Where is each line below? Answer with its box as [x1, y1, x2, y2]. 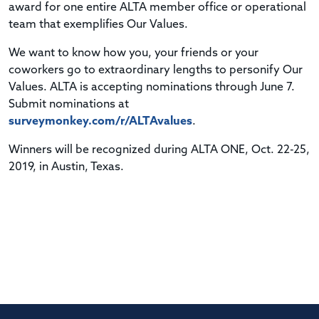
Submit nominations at [9, 98, 129, 110]
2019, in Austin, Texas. [9, 161, 124, 173]
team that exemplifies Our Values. [9, 19, 188, 31]
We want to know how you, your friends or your [9, 47, 258, 59]
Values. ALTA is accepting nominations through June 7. [9, 81, 295, 93]
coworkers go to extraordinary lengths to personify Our [9, 64, 303, 76]
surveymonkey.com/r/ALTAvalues [9, 115, 192, 127]
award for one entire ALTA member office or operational [9, 1, 306, 14]
